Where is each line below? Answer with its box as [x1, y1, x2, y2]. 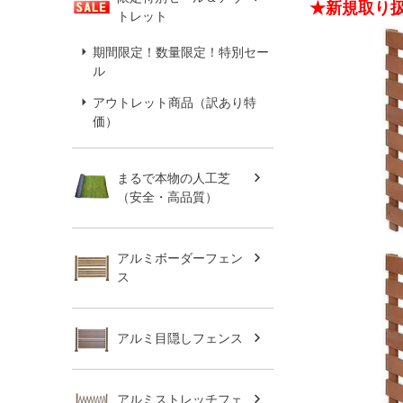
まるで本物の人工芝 [117, 170, 230, 185]
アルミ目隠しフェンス [117, 330, 243, 345]
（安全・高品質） [117, 189, 218, 204]
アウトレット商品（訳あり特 [93, 94, 256, 110]
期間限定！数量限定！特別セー [93, 44, 269, 59]
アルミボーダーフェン [117, 250, 243, 265]
